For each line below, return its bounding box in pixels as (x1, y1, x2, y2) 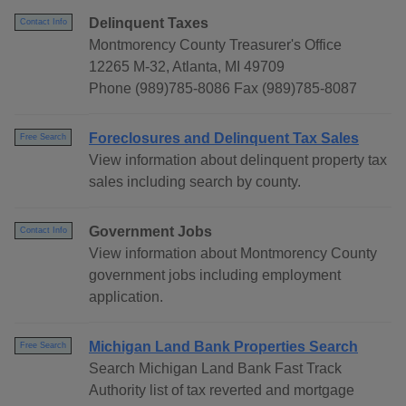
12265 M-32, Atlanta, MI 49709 (89, 59, 285, 75)
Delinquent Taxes (89, 15, 208, 32)
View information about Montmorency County (89, 246, 377, 262)
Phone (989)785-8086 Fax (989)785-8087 (89, 81, 357, 97)
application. (89, 289, 163, 305)
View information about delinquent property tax (89, 152, 387, 169)
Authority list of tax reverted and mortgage (89, 382, 354, 399)
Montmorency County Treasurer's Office (89, 37, 342, 53)
